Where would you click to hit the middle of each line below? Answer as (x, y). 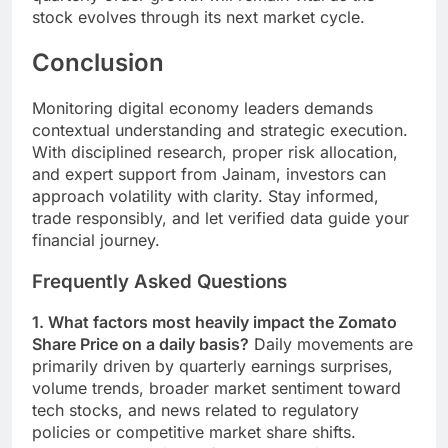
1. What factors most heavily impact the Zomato (214, 322)
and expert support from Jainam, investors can (209, 173)
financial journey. (96, 239)
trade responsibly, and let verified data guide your (220, 217)
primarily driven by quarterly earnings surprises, (212, 366)
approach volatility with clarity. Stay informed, (205, 195)
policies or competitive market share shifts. (194, 432)
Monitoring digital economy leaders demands (202, 107)
